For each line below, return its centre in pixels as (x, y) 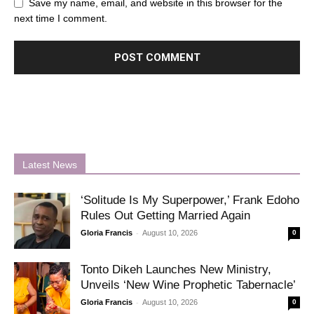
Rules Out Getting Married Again (165, 215)
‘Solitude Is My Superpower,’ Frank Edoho (190, 200)
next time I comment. (61, 18)
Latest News (50, 164)
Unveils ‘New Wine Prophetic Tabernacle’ (188, 285)
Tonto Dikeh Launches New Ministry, (176, 269)
